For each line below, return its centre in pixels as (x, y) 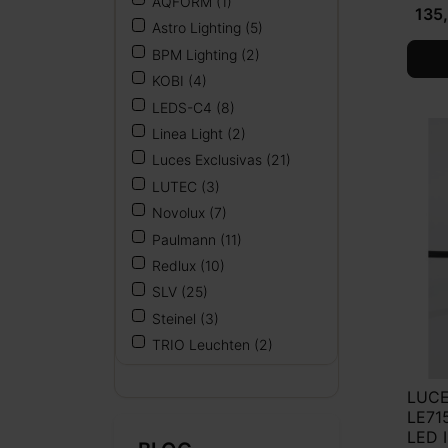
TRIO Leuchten (203, 345)
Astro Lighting (198, 28)
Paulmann (186, 239)
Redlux (176, 265)
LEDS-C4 (184, 107)
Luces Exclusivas (209, 160)
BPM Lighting (196, 54)
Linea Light (189, 134)
